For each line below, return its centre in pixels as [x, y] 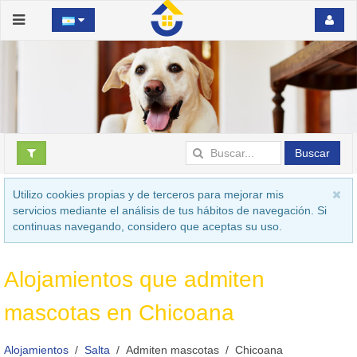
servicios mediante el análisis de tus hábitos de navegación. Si [170, 211]
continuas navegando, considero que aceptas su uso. [147, 227]
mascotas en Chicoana [119, 313]
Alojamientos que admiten [134, 280]
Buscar [312, 153]
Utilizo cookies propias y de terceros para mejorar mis [148, 195]
